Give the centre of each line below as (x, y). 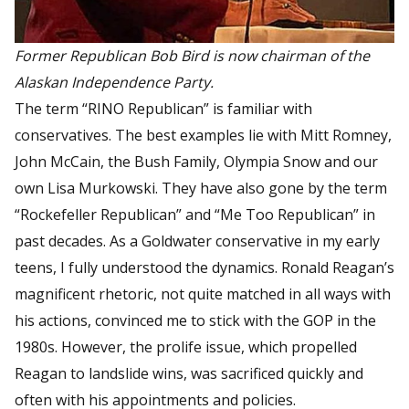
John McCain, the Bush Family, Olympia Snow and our (196, 161)
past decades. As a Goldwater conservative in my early (197, 241)
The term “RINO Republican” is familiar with (163, 108)
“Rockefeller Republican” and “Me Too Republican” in (195, 214)
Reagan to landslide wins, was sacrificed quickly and (189, 373)
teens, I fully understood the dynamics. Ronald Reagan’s (204, 267)
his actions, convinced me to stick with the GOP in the (195, 320)
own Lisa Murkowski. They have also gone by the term (201, 188)
